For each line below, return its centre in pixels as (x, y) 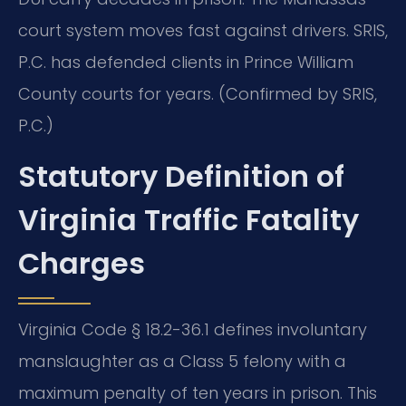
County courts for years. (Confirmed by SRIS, (198, 94)
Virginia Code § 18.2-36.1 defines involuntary (193, 329)
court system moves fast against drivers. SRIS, (203, 31)
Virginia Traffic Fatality (188, 219)
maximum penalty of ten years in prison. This (198, 392)
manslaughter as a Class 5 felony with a (182, 361)
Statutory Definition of (181, 176)
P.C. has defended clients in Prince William (186, 63)
